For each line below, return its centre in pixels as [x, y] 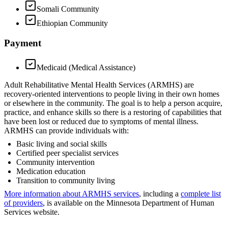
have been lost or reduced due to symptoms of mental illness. [101, 122]
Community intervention [55, 162]
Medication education [51, 172]
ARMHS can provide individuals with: [66, 131]
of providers [23, 203]
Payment [23, 43]
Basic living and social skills [62, 144]
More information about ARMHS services [72, 194]
